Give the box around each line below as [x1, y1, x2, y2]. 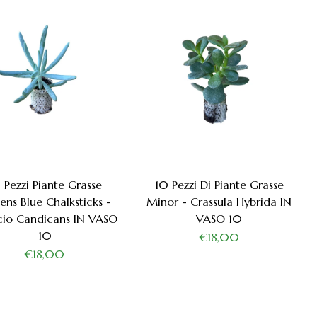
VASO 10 [196, 212, 243, 226]
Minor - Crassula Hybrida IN [146, 195, 292, 209]
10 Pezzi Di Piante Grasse [154, 178, 284, 192]
